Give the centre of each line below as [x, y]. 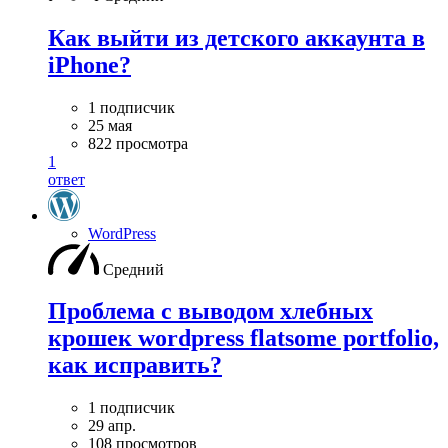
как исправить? [135, 365]
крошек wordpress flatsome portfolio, [243, 338]
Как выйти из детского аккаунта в [236, 37]
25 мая [110, 125]
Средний [133, 269]
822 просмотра [138, 143]
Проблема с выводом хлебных [210, 311]
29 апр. [112, 426]
